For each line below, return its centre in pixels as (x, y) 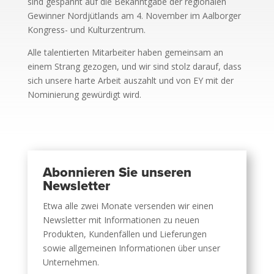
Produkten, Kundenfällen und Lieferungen (124, 234)
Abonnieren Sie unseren (117, 172)
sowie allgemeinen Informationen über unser (131, 248)
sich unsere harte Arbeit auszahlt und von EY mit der (130, 81)
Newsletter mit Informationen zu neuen (121, 220)
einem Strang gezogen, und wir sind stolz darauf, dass (134, 67)
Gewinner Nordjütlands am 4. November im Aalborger (134, 16)
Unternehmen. (71, 262)
